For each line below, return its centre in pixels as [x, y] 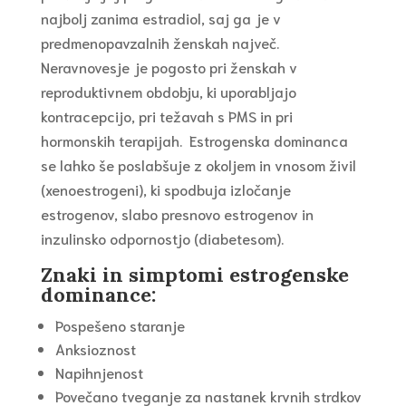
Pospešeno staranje [120, 325]
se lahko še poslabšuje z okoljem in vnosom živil [198, 165]
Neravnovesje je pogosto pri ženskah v [169, 67]
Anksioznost [95, 349]
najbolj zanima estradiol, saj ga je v [160, 18]
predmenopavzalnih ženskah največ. [159, 43]
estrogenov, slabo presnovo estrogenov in [177, 214]
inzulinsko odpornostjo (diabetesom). [162, 238]
